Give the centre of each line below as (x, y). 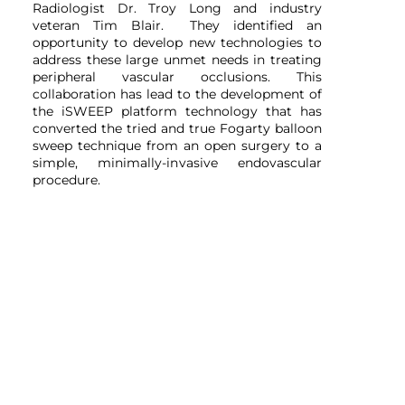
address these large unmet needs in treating (177, 60)
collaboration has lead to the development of (177, 94)
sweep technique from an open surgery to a (177, 146)
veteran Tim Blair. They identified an (177, 25)
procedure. (67, 180)
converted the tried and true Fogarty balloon (177, 128)
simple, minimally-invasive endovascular (177, 163)
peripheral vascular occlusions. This (177, 77)
